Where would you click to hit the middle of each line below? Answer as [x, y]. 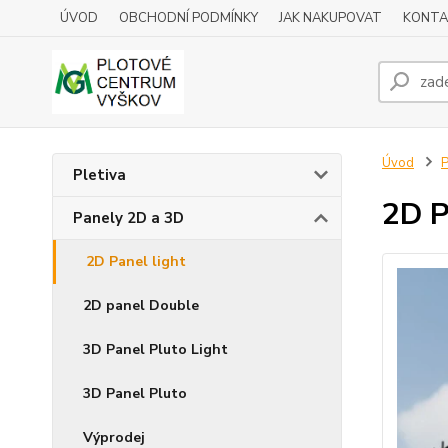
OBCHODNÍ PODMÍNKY [188, 18]
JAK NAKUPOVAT [330, 18]
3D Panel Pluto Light [155, 349]
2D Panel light [136, 261]
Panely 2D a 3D [128, 218]
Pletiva [99, 175]
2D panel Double [141, 305]
